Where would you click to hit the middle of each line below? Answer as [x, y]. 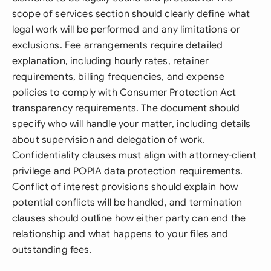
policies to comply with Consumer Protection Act [124, 93]
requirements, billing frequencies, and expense [119, 77]
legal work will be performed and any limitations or [126, 30]
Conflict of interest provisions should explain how [125, 187]
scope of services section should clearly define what [131, 14]
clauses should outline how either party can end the [129, 218]
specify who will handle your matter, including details [132, 124]
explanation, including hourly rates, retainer [111, 61]
